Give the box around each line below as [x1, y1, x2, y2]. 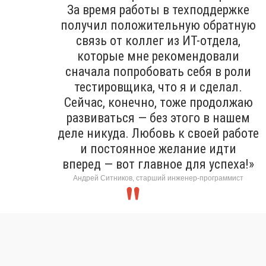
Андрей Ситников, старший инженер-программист [73, 174, 243, 183]
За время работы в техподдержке [67, 2, 249, 18]
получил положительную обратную [61, 18, 256, 33]
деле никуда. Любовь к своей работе [58, 126, 259, 141]
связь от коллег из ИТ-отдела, [76, 33, 240, 49]
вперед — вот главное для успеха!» [62, 157, 254, 172]
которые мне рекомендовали [77, 49, 239, 64]
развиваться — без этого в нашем [66, 110, 250, 126]
